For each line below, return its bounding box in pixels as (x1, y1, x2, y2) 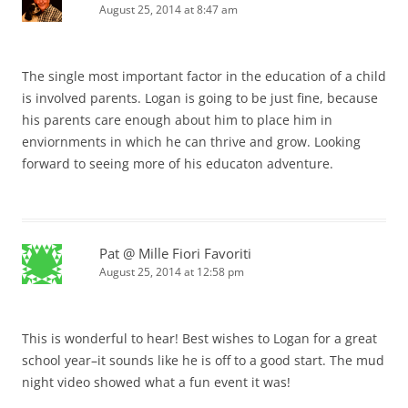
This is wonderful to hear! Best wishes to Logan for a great (22, 330, 377, 348)
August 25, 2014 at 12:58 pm (99, 264, 244, 280)
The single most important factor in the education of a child (22, 67, 386, 86)
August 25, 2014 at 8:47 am (99, 2, 238, 18)
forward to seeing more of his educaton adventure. (22, 155, 333, 173)
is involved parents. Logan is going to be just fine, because (22, 89, 378, 107)
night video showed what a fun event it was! (22, 373, 291, 392)
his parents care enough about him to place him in (22, 111, 332, 129)
